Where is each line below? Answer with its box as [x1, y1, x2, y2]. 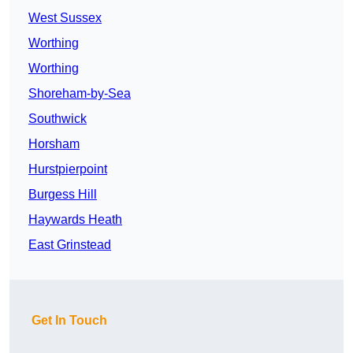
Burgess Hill [28, 188, 97, 202]
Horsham [28, 137, 80, 151]
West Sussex [28, 11, 102, 25]
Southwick [28, 112, 87, 126]
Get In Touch [32, 314, 107, 328]
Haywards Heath [28, 213, 122, 227]
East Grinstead [28, 238, 111, 252]
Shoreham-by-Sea [28, 87, 131, 101]
